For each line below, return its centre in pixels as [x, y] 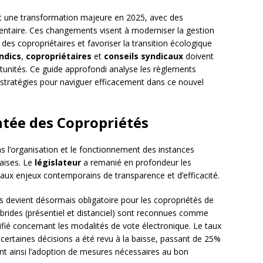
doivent [198, 56]
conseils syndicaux [144, 56]
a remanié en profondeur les [136, 163]
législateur [58, 163]
